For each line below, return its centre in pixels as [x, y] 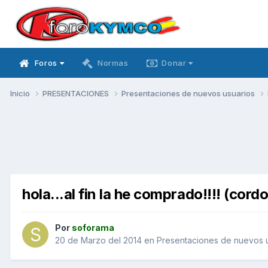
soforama [93, 228]
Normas [113, 63]
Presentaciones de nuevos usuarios [189, 93]
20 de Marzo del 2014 [98, 240]
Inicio [21, 93]
